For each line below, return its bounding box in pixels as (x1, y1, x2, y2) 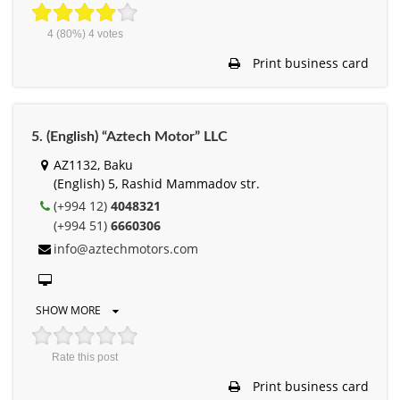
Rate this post (52, 350, 118, 363)
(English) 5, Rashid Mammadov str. (54, 174, 260, 192)
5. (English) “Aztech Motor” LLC (31, 129, 228, 144)
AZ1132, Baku (54, 155, 133, 173)
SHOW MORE (36, 302, 104, 318)
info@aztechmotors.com (54, 239, 198, 257)
